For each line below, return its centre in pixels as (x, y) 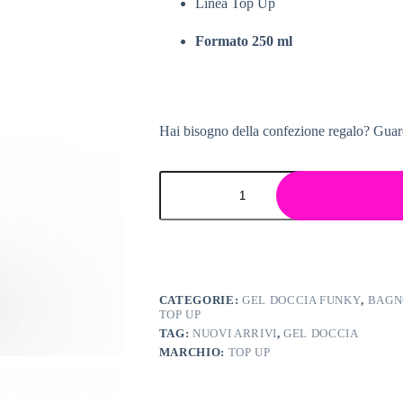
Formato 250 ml (243, 41)
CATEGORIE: (200, 300)
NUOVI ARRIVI (235, 334)
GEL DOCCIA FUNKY (301, 300)
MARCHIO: (193, 353)
